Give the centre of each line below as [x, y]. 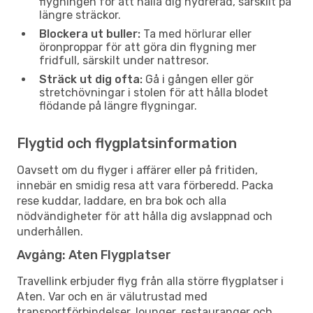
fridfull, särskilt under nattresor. [124, 60]
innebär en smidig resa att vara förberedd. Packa [145, 185]
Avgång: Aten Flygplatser [94, 255]
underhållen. [50, 231]
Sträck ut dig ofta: [91, 79]
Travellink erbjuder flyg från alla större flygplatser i [150, 281]
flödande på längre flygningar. [118, 105]
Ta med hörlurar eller [196, 34]
